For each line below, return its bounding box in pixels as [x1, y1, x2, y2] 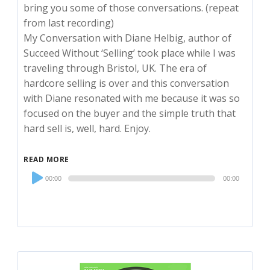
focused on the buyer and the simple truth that [24, 106, 236, 120]
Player [23, 181, 52, 195]
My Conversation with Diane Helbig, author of [24, 31, 232, 45]
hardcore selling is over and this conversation [24, 76, 230, 90]
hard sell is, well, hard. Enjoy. [24, 121, 151, 135]
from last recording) [24, 16, 115, 30]
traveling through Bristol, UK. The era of [24, 61, 207, 75]
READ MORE [24, 154, 69, 165]
